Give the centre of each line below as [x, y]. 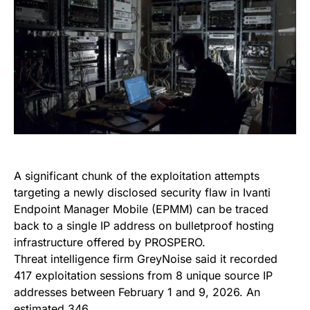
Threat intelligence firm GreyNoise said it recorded [146, 258]
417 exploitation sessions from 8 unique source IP [143, 275]
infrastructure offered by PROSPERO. [110, 242]
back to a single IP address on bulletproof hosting [144, 225]
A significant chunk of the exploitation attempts [137, 175]
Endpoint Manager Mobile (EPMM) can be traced [141, 209]
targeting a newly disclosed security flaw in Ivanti [142, 192]
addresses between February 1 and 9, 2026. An [137, 292]
